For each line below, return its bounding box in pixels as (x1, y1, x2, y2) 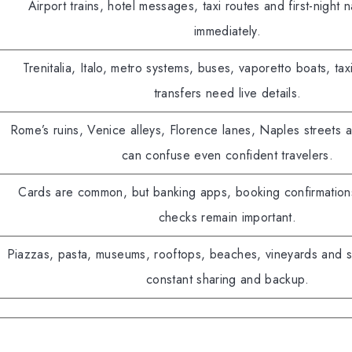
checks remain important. (158, 208, 297, 227)
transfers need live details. (153, 84, 302, 103)
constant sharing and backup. (146, 270, 309, 289)
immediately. (193, 22, 262, 41)
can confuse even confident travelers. (122, 146, 333, 165)
